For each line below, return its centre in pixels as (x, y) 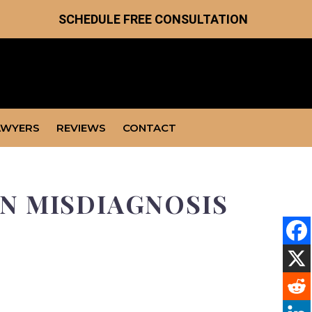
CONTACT (149, 128)
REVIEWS (81, 128)
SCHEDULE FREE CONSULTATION (153, 19)
